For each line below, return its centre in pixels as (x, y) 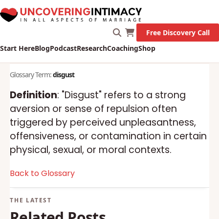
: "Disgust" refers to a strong (121, 95)
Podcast (63, 48)
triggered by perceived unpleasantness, (103, 122)
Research (92, 48)
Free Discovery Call (178, 32)
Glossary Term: (31, 75)
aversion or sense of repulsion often (93, 109)
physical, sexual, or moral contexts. (91, 150)
